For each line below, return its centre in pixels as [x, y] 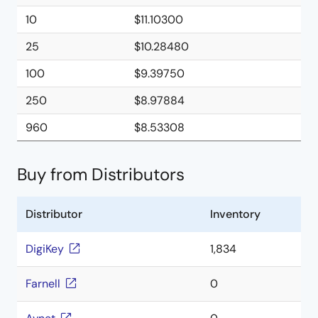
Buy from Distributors [101, 174]
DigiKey [45, 249]
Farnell [43, 284]
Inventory [235, 214]
